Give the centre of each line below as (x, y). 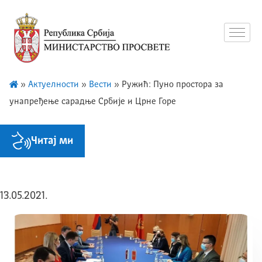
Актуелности (54, 85)
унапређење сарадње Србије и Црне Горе (93, 102)
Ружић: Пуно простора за (173, 85)
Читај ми (52, 141)
